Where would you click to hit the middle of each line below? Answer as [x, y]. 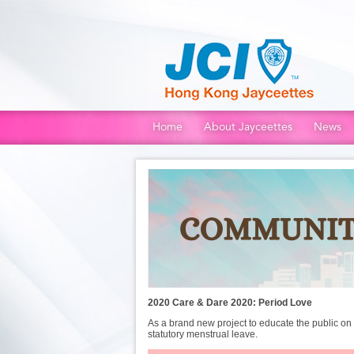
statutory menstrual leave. [204, 334]
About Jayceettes [248, 127]
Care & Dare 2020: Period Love [243, 303]
